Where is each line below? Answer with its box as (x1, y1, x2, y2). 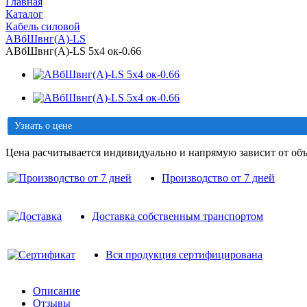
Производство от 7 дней (162, 171, 275, 184)
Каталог (5, 8, 43, 20)
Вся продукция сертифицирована (106, 248, 262, 260)
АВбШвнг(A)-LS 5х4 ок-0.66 (5, 45, 141, 57)
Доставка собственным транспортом (92, 210, 263, 222)
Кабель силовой (5, 20, 80, 32)
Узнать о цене (14, 120, 72, 131)
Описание (33, 284, 80, 297)
